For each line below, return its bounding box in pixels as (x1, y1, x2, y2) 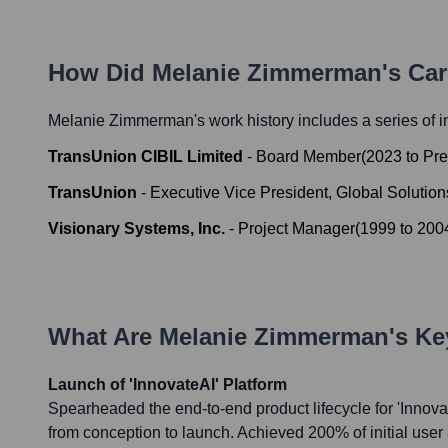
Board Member (256, 148, 361, 166)
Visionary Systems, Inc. (48, 220, 225, 238)
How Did (48, 59, 152, 87)
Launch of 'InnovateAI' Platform (48, 376, 287, 394)
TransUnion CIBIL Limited (48, 148, 243, 166)
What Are (48, 323, 159, 351)
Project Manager (238, 220, 355, 238)
